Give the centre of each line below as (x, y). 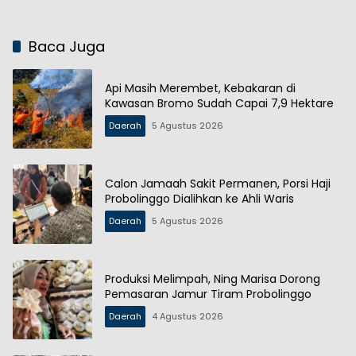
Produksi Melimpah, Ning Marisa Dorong (213, 279)
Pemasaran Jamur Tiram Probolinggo (208, 294)
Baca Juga (67, 46)
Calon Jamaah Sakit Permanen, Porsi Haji (218, 183)
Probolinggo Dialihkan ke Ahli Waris (199, 198)
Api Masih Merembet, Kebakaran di (200, 88)
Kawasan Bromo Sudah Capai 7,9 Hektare (219, 103)
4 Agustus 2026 (188, 316)
